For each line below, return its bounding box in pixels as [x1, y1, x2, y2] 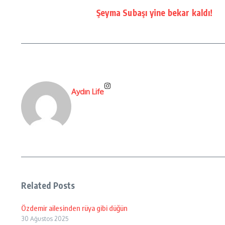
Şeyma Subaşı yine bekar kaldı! [96, 7, 212, 18]
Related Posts [21, 180, 75, 191]
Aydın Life [71, 87, 104, 96]
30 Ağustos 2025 [21, 215, 69, 222]
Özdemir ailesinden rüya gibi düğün [21, 203, 128, 212]
